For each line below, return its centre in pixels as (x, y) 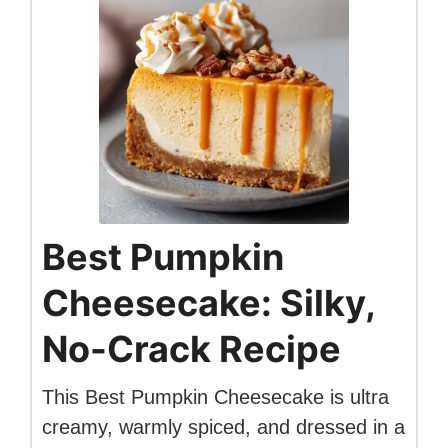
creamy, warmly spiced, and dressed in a (223, 426)
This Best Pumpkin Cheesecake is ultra (215, 396)
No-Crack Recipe (191, 348)
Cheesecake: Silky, (208, 302)
